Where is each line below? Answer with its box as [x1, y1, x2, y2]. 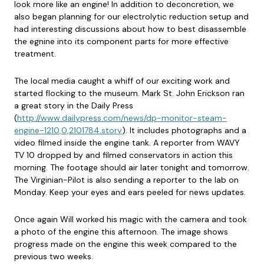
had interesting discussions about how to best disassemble [14, 24, 246, 35]
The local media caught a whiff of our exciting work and [14, 75, 230, 87]
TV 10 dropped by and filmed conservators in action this [14, 150, 233, 161]
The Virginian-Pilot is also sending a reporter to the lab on [14, 174, 239, 186]
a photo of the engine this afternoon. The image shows [14, 226, 228, 237]
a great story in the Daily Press [14, 100, 133, 111]
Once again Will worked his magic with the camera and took [14, 214, 247, 225]
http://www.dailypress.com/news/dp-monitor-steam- [17, 113, 227, 124]
